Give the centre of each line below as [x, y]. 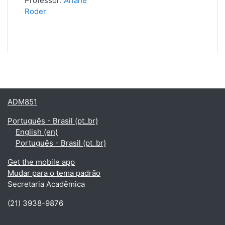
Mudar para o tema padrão [54, 173]
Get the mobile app [41, 162]
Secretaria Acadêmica [46, 184]
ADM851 [22, 102]
